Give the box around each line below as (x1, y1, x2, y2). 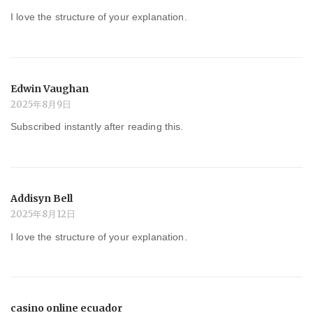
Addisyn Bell (10, 191, 73, 205)
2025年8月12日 (10, 208, 75, 220)
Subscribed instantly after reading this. (10, 121, 184, 133)
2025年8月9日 (10, 98, 71, 110)
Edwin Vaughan (10, 82, 89, 95)
